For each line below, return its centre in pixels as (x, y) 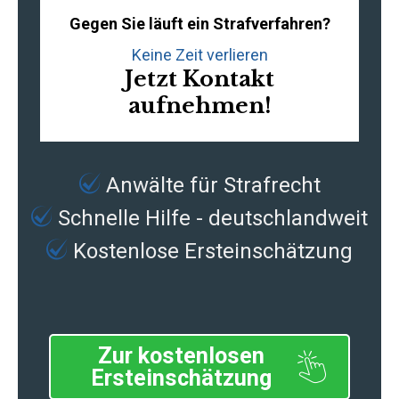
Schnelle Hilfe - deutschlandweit (210, 218)
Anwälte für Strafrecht (213, 185)
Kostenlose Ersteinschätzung (210, 251)
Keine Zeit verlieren (199, 55)
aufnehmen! (199, 106)
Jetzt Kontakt (199, 79)
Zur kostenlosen (181, 356)
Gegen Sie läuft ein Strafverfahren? (199, 24)
